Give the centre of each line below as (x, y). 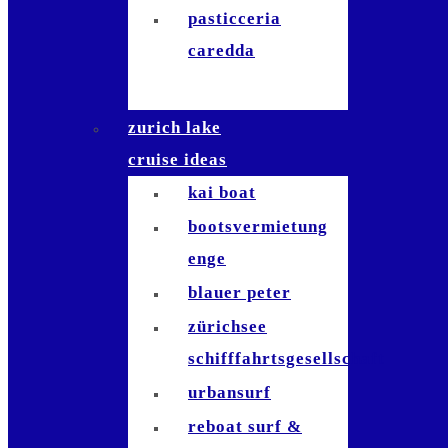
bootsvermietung (258, 226)
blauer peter (239, 292)
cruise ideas (177, 159)
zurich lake (174, 127)
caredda (221, 50)
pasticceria (234, 18)
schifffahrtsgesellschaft (286, 358)
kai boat (222, 192)
